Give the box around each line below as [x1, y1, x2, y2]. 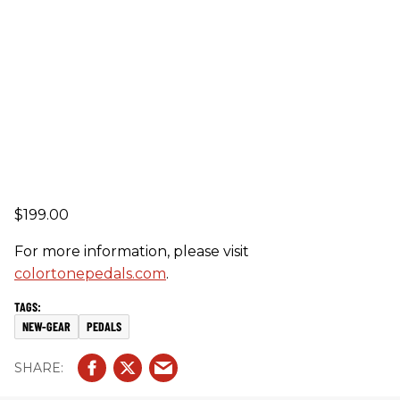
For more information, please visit [14, 243, 249, 261]
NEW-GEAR [22, 319, 71, 335]
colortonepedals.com [14, 265, 166, 283]
